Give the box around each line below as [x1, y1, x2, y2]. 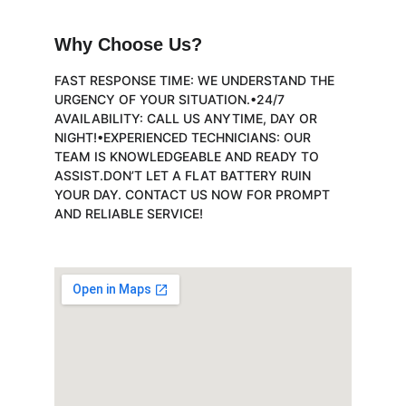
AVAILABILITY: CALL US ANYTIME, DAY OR [54, 111, 321, 126]
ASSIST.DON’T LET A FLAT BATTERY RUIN [54, 168, 314, 183]
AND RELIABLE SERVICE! [54, 206, 203, 221]
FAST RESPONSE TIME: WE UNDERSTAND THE [54, 72, 338, 88]
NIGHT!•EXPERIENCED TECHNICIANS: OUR [54, 130, 314, 145]
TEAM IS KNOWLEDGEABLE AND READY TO [54, 149, 323, 164]
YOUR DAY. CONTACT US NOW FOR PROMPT [54, 187, 333, 202]
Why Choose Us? [54, 34, 202, 54]
